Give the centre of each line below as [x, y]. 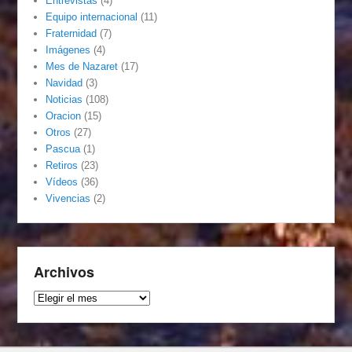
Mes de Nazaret [82, 67]
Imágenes [68, 50]
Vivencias [68, 199]
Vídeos [62, 182]
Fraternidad [71, 34]
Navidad [64, 83]
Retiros [62, 166]
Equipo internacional [92, 17]
